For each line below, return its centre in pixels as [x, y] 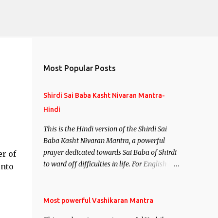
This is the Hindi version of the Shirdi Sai [105, 129]
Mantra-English [68, 187]
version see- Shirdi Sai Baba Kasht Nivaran [108, 176]
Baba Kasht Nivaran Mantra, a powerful [104, 141]
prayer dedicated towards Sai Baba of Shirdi [110, 152]
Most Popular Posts [79, 68]
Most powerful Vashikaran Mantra [98, 200]
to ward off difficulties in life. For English [105, 164]
